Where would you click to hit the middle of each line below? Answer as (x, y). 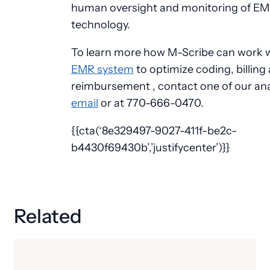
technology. (100, 25)
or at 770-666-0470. (151, 103)
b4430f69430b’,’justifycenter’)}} (150, 148)
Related (48, 217)
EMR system (102, 69)
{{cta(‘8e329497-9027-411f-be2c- (154, 131)
